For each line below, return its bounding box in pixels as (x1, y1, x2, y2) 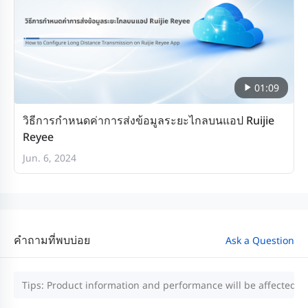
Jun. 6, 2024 (23, 151, 76, 164)
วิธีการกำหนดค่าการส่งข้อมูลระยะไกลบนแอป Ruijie (23, 112, 274, 128)
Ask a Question (225, 233, 294, 247)
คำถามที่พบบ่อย (14, 232, 90, 247)
